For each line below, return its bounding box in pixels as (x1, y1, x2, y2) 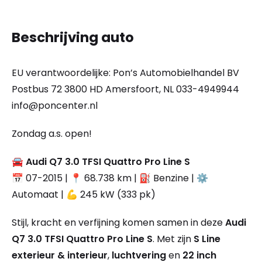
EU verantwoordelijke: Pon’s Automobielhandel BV (12, 66, 239, 80)
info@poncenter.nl (12, 99, 98, 113)
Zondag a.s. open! (12, 127, 92, 141)
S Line (194, 232, 220, 246)
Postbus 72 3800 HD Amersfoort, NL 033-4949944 (12, 82, 239, 96)
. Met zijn (153, 232, 194, 246)
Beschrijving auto (12, 28, 134, 47)
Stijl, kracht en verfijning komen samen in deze (12, 216, 225, 230)
